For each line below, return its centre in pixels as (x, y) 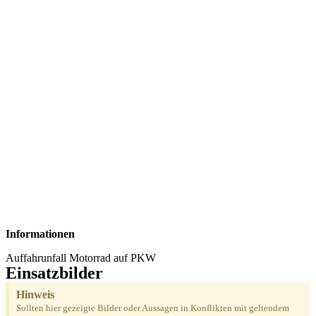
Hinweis (35, 294)
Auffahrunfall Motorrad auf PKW (81, 257)
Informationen (40, 233)
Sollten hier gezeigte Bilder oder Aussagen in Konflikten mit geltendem (153, 308)
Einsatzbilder (54, 273)
